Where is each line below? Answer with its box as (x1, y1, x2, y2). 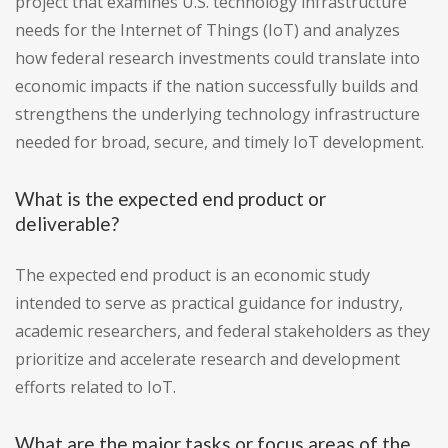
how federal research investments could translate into (15, 47, 420, 70)
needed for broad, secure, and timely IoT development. (15, 131, 424, 154)
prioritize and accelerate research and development (15, 348, 400, 371)
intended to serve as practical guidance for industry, (15, 292, 403, 315)
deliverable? (15, 212, 119, 236)
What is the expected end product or (15, 187, 326, 211)
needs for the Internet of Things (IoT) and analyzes (15, 19, 400, 42)
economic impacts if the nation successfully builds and (15, 75, 418, 98)
